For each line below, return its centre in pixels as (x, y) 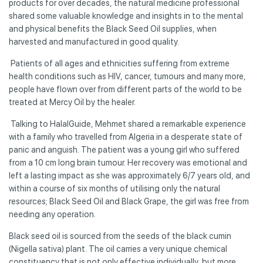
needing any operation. (54, 214)
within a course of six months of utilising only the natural (114, 188)
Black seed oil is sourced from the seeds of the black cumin (120, 236)
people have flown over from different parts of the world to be (125, 89)
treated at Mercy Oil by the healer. (72, 102)
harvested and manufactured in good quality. (94, 41)
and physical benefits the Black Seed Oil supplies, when (113, 28)
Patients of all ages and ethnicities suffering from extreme (119, 63)
